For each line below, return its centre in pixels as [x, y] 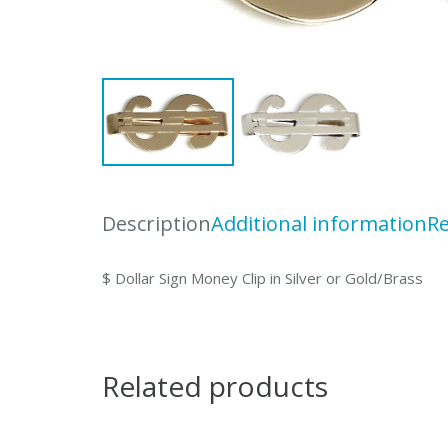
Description [156, 224]
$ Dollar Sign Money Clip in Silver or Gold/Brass [262, 278]
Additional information [319, 224]
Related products [215, 386]
